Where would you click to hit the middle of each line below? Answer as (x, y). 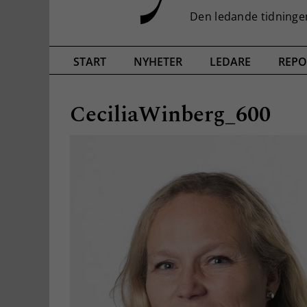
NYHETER (158, 62)
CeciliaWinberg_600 (170, 114)
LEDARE (230, 62)
